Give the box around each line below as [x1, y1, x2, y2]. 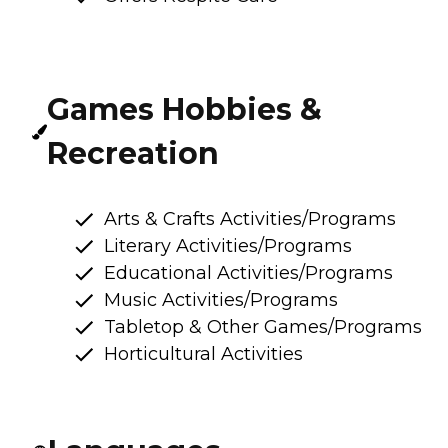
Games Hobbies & [47, 90, 323, 128]
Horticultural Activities [104, 342, 303, 365]
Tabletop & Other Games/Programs [104, 315, 422, 338]
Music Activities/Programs [104, 288, 338, 311]
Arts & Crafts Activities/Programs [104, 207, 396, 230]
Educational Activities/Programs [104, 261, 393, 284]
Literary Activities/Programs [104, 234, 352, 257]
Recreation [47, 134, 220, 172]
